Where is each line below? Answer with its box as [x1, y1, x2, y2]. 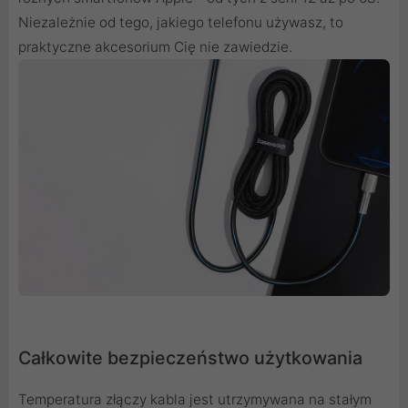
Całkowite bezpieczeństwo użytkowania [18, 347, 362, 370]
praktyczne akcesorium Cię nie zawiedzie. [18, 38, 292, 56]
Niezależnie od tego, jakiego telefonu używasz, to [18, 14, 343, 32]
